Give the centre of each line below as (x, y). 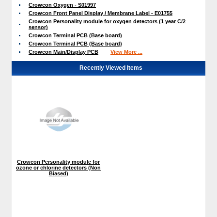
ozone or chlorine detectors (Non (58, 167)
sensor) (38, 27)
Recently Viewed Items (111, 68)
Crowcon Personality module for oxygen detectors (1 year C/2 (107, 21)
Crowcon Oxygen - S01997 (62, 5)
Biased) (58, 173)
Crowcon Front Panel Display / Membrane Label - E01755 (101, 13)
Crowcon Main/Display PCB (63, 52)
